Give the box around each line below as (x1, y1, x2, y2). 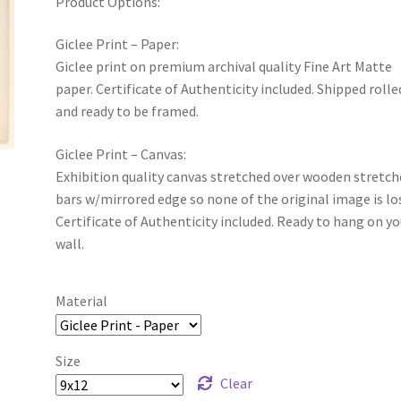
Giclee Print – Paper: (55, 35, 180, 54)
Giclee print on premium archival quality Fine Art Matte (55, 57, 393, 76)
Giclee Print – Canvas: (55, 144, 187, 163)
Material (55, 291, 108, 310)
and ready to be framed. (55, 102, 200, 121)
